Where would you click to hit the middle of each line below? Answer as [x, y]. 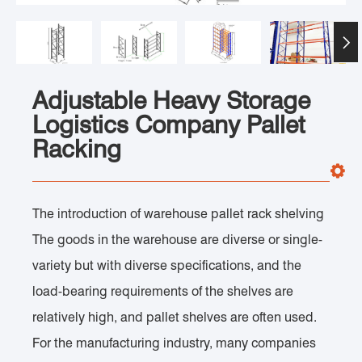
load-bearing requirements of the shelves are [163, 291]
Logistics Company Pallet [168, 124]
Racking [77, 148]
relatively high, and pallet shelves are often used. [176, 317]
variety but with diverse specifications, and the [167, 265]
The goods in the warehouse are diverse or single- [177, 239]
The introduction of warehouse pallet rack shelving [178, 213]
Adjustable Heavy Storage [171, 100]
